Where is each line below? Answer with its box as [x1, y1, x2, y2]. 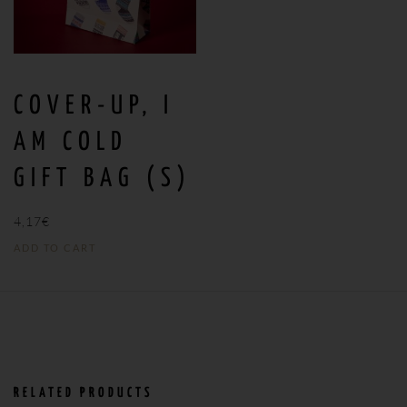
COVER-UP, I [14, 94, 174, 120]
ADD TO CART [14, 242, 96, 254]
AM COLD [14, 130, 128, 156]
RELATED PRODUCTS [14, 386, 154, 401]
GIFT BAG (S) [14, 166, 192, 193]
